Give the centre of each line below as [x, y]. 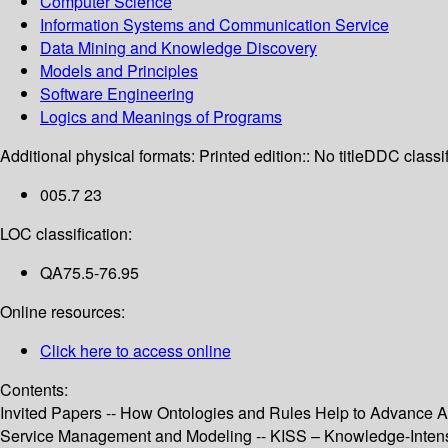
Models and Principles [119, 71]
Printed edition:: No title [281, 156]
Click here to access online [135, 351]
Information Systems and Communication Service [214, 25]
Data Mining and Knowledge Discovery [178, 48]
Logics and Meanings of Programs [161, 117]
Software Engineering [117, 94]
